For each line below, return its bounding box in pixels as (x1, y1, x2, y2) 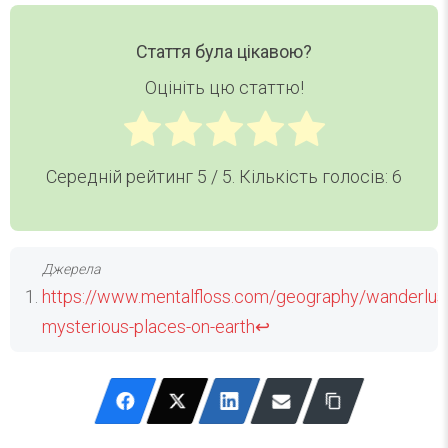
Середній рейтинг (46, 166, 197, 188)
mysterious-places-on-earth (42, 316, 255, 338)
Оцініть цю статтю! (144, 77, 304, 99)
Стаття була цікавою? (136, 40, 312, 62)
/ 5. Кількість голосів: (207, 166, 392, 188)
